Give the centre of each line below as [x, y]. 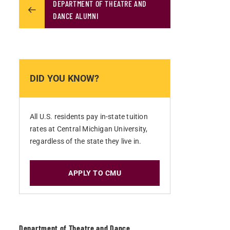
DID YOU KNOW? [65, 78]
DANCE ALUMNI [76, 16]
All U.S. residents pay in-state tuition [89, 117]
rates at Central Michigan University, [89, 129]
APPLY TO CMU [95, 173]
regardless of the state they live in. [86, 141]
